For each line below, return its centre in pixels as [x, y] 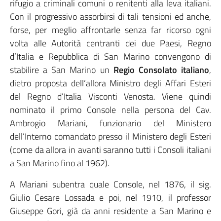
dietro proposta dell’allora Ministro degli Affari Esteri [110, 83]
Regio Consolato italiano [161, 70]
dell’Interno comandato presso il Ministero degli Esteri [110, 136]
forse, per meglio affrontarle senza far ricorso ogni [110, 30]
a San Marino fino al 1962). [60, 163]
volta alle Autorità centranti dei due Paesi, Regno [110, 43]
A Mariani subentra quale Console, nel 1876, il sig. [110, 184]
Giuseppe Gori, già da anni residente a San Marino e [110, 211]
